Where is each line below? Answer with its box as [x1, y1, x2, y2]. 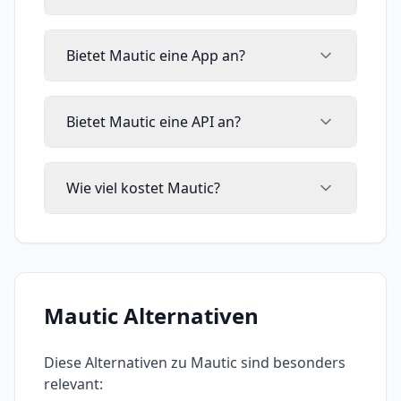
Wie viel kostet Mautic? [66, 178, 220, 198]
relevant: [44, 374, 103, 394]
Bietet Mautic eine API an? [66, 112, 241, 132]
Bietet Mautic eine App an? [66, 46, 245, 65]
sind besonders [237, 353, 346, 372]
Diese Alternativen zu [44, 353, 191, 372]
